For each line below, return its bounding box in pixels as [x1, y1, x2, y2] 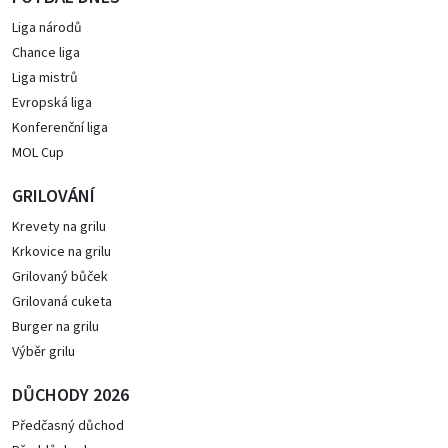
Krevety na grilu [12, 217, 106, 237]
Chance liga [12, 43, 80, 63]
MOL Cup [12, 143, 64, 163]
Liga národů [12, 18, 82, 38]
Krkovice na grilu [12, 242, 111, 262]
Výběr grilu [12, 342, 75, 362]
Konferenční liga [12, 118, 108, 138]
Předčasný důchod [12, 416, 124, 436]
